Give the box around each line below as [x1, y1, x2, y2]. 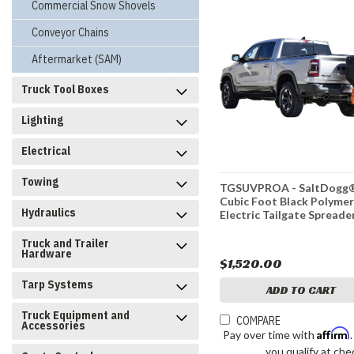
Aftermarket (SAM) [32, 52, 122, 66]
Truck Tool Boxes [21, 82, 109, 96]
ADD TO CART [266, 283, 337, 298]
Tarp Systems [21, 277, 93, 292]
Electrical [21, 144, 70, 158]
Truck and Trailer [21, 236, 109, 250]
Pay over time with [223, 328, 318, 342]
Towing [21, 175, 58, 189]
